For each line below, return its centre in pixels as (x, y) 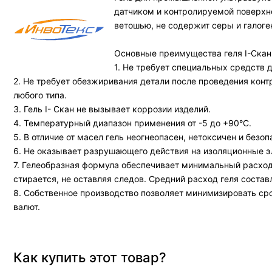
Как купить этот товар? (90, 257)
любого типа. (40, 95)
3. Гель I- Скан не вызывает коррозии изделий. (112, 109)
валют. (27, 207)
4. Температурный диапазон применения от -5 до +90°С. (132, 123)
